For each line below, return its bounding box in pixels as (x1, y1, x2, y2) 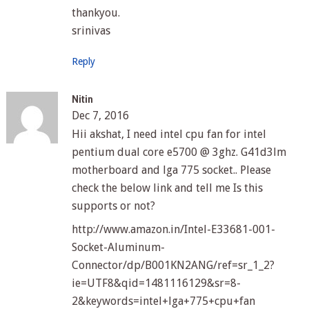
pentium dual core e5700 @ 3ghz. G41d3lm (71, 145, 286, 159)
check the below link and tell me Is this (71, 181, 263, 195)
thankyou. (71, 6, 120, 19)
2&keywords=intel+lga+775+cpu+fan (71, 294, 255, 308)
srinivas (71, 23, 110, 37)
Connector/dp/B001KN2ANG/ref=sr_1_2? (71, 258, 275, 272)
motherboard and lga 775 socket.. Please (71, 163, 271, 177)
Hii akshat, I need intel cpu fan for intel (71, 127, 266, 141)
